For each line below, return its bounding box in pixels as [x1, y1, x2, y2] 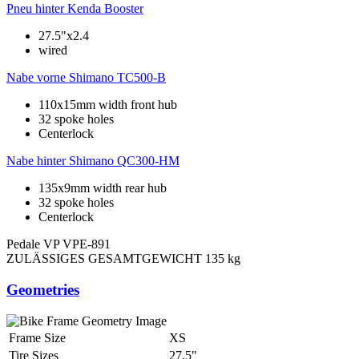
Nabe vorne [6, 71, 66, 85]
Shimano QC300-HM [69, 154, 179, 168]
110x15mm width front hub [38, 98, 177, 112]
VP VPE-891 [43, 237, 111, 252]
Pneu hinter [6, 2, 64, 16]
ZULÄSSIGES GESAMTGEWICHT [6, 252, 202, 266]
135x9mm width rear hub [38, 181, 167, 196]
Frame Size [9, 330, 66, 345]
